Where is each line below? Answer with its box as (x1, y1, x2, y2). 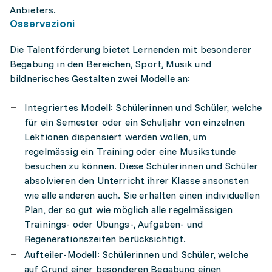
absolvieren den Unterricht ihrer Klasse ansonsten (24, 174, 249, 186)
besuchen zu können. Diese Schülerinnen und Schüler (24, 160, 259, 172)
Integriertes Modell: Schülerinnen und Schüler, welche (24, 101, 262, 114)
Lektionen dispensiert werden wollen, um (24, 131, 207, 143)
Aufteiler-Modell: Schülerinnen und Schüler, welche (24, 248, 249, 260)
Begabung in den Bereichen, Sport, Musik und (10, 58, 211, 70)
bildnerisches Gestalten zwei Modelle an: (10, 72, 191, 84)
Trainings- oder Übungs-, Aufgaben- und (24, 218, 203, 230)
